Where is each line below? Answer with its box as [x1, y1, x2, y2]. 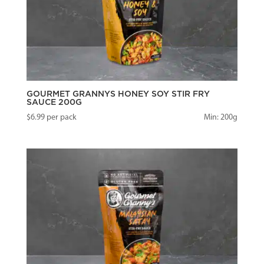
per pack [44, 113, 77, 122]
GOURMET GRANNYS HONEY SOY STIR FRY [26, 90, 210, 98]
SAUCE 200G [26, 98, 82, 107]
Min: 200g [204, 113, 238, 122]
